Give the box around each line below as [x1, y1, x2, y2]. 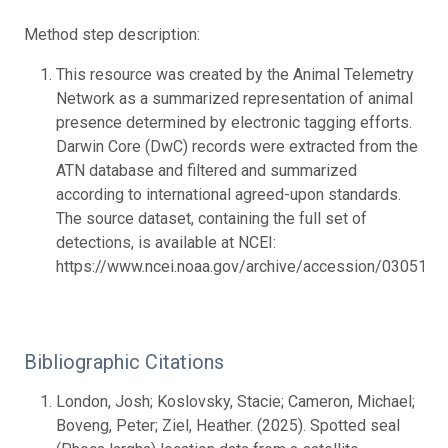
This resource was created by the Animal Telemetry [56, 64, 414, 84]
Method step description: [24, 24, 200, 44]
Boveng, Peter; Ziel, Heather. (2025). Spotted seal [56, 415, 400, 435]
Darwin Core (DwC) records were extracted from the [56, 136, 418, 156]
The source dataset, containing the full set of [56, 208, 367, 228]
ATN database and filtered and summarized [56, 160, 357, 180]
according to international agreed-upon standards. [56, 184, 401, 204]
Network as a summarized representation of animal [56, 88, 413, 108]
